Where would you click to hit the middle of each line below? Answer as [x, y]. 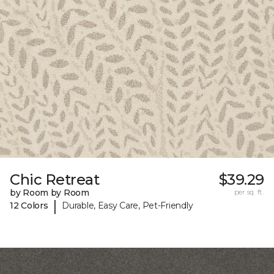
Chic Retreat [55, 179]
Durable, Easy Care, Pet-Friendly [128, 206]
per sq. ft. [249, 191]
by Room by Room [50, 192]
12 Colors [29, 206]
